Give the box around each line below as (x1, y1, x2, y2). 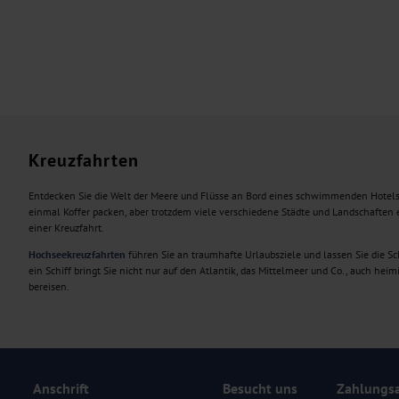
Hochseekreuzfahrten (28, 248, 126, 262)
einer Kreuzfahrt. (28, 221, 104, 235)
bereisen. (28, 280, 71, 294)
